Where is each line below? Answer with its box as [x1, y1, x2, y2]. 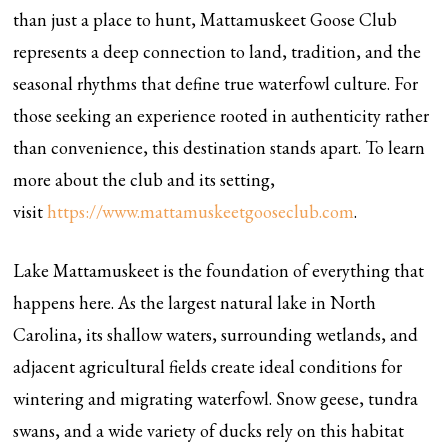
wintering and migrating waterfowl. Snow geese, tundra [13, 387, 419, 410]
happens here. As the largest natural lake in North [13, 291, 377, 314]
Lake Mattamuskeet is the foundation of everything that [13, 259, 425, 282]
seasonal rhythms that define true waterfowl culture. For [13, 72, 419, 95]
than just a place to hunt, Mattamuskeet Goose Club [13, 8, 398, 31]
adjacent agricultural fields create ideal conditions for [13, 355, 403, 378]
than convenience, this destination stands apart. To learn [13, 136, 426, 159]
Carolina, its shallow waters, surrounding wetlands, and [13, 323, 419, 346]
